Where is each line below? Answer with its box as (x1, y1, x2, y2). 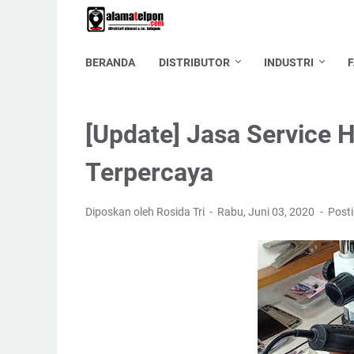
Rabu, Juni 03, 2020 (217, 205, 318, 218)
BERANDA (85, 56, 135, 69)
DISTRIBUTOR (159, 56, 230, 69)
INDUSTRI (264, 56, 314, 69)
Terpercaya (85, 157, 213, 187)
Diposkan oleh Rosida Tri (85, 205, 207, 218)
